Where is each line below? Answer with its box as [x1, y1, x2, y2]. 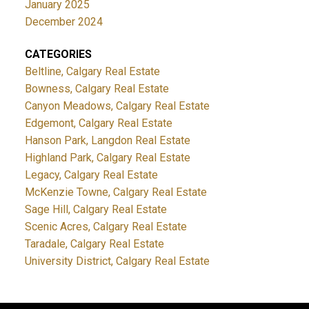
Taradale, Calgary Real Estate [24, 237, 164, 251]
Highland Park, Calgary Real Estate [24, 151, 190, 165]
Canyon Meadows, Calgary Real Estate [24, 99, 210, 113]
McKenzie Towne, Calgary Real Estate [24, 186, 207, 199]
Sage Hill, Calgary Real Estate [24, 203, 167, 217]
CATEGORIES [24, 48, 92, 61]
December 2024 [24, 15, 103, 29]
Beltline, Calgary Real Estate [24, 65, 160, 79]
